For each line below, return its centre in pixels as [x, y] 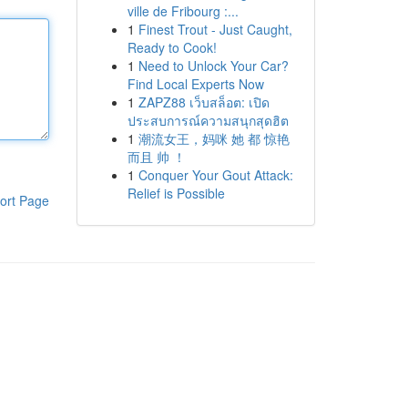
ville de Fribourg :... [183, 11]
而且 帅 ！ [156, 157]
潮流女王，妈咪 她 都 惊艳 [214, 138]
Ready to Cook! [172, 47]
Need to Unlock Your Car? [213, 66]
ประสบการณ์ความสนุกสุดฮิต [208, 120]
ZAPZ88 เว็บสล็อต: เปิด [204, 102]
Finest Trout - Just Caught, [215, 29]
